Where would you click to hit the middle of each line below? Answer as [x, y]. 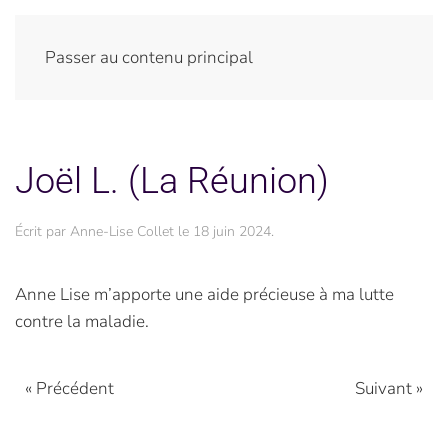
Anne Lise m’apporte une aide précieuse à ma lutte [204, 294]
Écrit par [42, 231]
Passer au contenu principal [149, 57]
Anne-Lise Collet [122, 231]
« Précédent [69, 388]
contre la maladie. [82, 321]
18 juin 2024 [232, 231]
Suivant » [389, 388]
